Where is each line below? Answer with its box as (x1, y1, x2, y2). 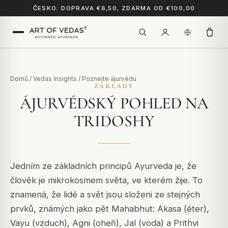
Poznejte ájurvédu (82, 75, 136, 82)
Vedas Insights (33, 75, 77, 82)
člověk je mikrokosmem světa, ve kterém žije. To (10, 175, 203, 185)
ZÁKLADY (94, 82, 134, 89)
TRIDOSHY (73, 111, 155, 131)
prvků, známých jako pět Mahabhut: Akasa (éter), (10, 204, 209, 214)
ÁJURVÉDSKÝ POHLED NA (19, 93, 209, 113)
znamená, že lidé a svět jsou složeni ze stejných (10, 189, 200, 199)
